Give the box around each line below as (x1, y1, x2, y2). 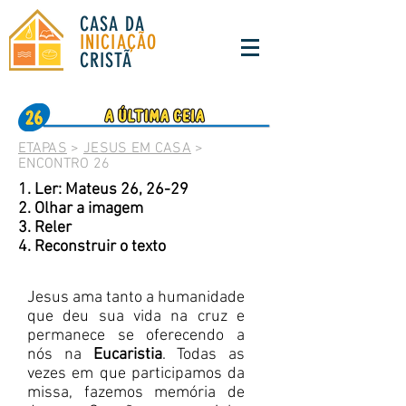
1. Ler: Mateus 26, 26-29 (18, 180, 192, 199)
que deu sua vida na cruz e (27, 307, 245, 326)
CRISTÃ (80, 48, 132, 72)
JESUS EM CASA (82, 140, 192, 158)
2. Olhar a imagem (18, 199, 143, 218)
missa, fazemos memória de (27, 383, 245, 402)
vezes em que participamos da (27, 364, 245, 383)
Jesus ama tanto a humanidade (27, 288, 245, 307)
